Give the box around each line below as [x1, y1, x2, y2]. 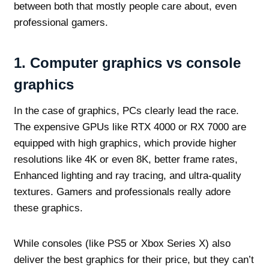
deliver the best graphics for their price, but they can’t [13, 254, 254, 266]
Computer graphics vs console [29, 55, 241, 71]
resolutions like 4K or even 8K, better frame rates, [13, 154, 238, 166]
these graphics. [13, 202, 83, 214]
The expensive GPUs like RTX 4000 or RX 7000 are [13, 121, 246, 133]
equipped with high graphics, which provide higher [13, 138, 237, 150]
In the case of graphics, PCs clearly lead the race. [13, 105, 239, 117]
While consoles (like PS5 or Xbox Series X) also [13, 238, 231, 250]
